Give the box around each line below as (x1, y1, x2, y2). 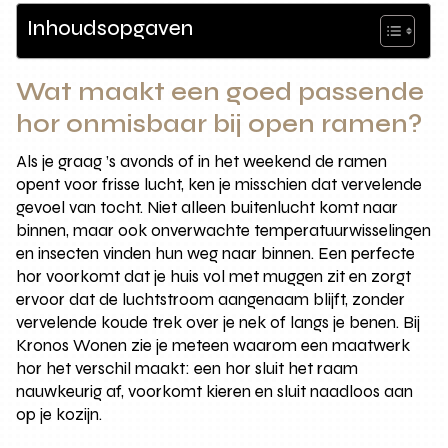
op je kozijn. (16, 403, 103, 425)
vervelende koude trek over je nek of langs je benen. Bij (16, 311, 421, 333)
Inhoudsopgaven (27, 15, 194, 41)
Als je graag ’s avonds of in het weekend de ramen (16, 150, 388, 172)
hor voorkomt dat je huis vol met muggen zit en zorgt (16, 265, 412, 287)
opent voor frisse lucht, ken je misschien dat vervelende (16, 173, 423, 195)
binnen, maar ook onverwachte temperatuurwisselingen (16, 219, 432, 241)
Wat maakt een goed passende (16, 76, 425, 107)
